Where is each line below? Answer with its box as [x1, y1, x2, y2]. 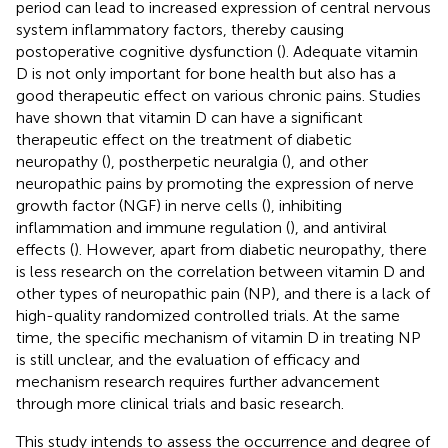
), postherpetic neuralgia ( [106, 151, 286, 171]
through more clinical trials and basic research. [16, 393, 344, 413]
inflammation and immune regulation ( [16, 217, 290, 237]
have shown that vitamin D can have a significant [16, 107, 363, 127]
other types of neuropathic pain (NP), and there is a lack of [16, 283, 430, 303]
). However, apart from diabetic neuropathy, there [74, 239, 427, 259]
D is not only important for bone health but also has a [16, 63, 396, 83]
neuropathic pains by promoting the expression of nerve [16, 173, 414, 193]
